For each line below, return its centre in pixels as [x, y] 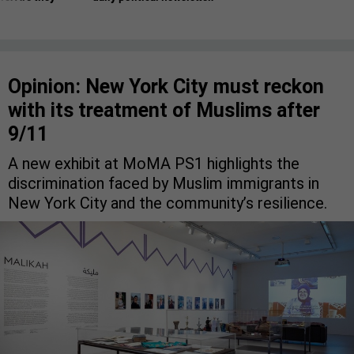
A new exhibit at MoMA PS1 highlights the [154, 164]
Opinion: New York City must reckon [166, 87]
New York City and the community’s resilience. [168, 203]
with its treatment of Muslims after [164, 111]
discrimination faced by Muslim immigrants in [164, 184]
